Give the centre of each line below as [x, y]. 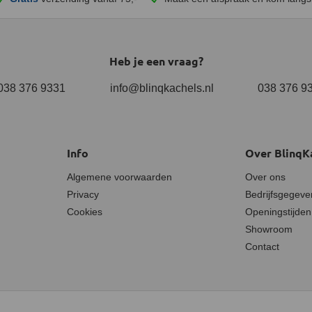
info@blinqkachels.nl [162, 88]
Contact [262, 247]
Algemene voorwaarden [119, 177]
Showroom [269, 229]
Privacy [83, 194]
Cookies [85, 212]
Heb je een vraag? [156, 61]
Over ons [265, 177]
